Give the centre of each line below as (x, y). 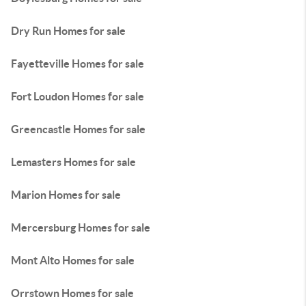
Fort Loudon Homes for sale (78, 96)
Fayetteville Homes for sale (78, 64)
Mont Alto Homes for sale (73, 260)
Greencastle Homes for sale (78, 129)
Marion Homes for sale (66, 195)
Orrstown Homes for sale (72, 293)
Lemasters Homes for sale (73, 162)
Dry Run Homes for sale (68, 31)
